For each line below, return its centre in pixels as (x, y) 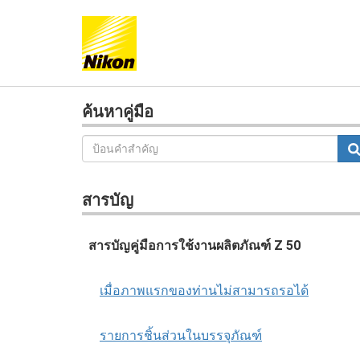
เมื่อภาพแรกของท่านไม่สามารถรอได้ (204, 290)
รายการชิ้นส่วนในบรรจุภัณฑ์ (181, 335)
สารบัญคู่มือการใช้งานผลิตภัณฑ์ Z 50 (194, 245)
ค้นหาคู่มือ (118, 112)
